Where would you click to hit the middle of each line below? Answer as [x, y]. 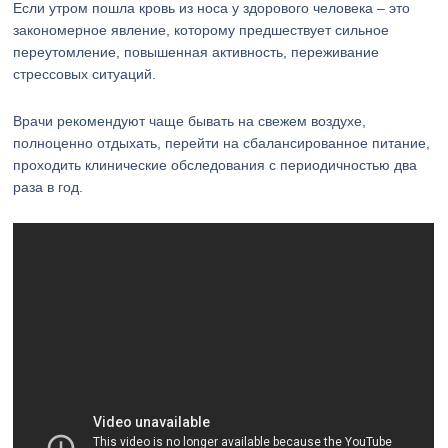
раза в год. [48, 187]
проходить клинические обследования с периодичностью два [215, 165]
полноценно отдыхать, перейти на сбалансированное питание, [222, 143]
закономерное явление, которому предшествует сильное [201, 30]
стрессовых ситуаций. [85, 74]
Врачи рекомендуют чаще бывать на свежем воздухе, [190, 121]
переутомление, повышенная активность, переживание [196, 52]
